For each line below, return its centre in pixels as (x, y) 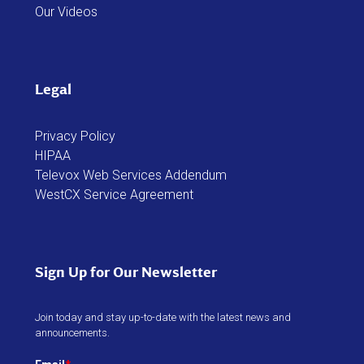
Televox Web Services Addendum (131, 175)
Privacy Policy (76, 136)
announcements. (73, 332)
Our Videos (67, 11)
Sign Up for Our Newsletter (126, 272)
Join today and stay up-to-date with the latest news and (163, 317)
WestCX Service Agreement (115, 194)
